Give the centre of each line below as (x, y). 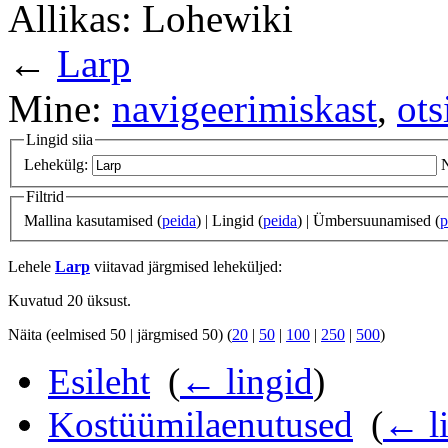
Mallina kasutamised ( (93, 221)
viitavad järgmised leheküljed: (186, 267)
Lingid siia (59, 139)
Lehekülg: (56, 165)
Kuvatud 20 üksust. (69, 301)
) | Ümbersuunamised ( (368, 221)
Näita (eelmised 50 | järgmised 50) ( (120, 335)
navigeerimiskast (244, 108)
